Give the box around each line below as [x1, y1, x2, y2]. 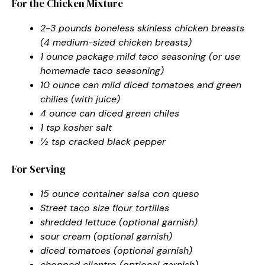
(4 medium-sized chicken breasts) [40, 35, 192, 49]
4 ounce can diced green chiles [40, 106, 179, 119]
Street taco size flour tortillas [40, 201, 169, 214]
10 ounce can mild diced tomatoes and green [40, 78, 241, 91]
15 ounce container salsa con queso [40, 187, 199, 200]
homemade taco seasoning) [40, 64, 164, 77]
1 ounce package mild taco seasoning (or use [40, 50, 240, 63]
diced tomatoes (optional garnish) [40, 244, 192, 257]
